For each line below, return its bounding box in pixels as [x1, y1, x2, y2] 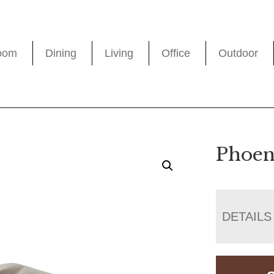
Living [105, 47, 134, 60]
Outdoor [218, 47, 259, 60]
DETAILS [222, 209, 272, 223]
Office [161, 47, 191, 60]
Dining [45, 47, 77, 60]
